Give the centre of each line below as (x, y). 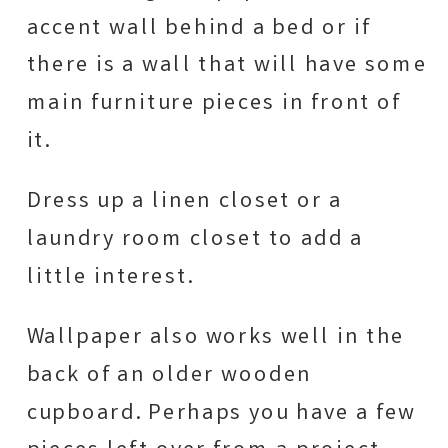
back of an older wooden (169, 376)
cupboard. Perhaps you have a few (221, 414)
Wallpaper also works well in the (215, 338)
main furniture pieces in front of (214, 104)
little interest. (110, 278)
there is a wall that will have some (227, 66)
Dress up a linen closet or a (184, 202)
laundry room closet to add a (195, 240)
